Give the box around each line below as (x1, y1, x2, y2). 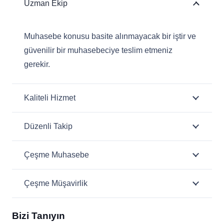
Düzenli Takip (24, 122, 72, 130)
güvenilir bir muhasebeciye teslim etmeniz (24, 46, 172, 54)
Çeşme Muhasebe (24, 150, 89, 159)
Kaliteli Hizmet (24, 93, 75, 102)
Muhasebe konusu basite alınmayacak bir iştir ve (24, 32, 196, 40)
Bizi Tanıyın (12, 210, 65, 221)
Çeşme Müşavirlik (24, 179, 87, 187)
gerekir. (24, 60, 50, 68)
